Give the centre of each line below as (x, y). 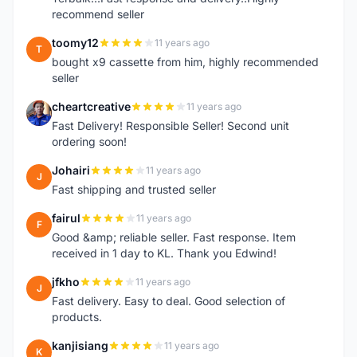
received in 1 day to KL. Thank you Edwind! (164, 253)
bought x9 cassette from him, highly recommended (185, 62)
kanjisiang (80, 345)
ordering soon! (89, 141)
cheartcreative (91, 106)
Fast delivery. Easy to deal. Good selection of (169, 301)
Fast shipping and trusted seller (134, 189)
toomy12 (75, 43)
